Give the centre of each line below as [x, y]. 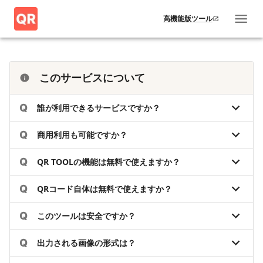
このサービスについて [92, 77]
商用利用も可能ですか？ [82, 135]
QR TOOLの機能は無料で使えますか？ [109, 162]
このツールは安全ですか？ [86, 216]
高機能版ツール [188, 18]
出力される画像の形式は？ [86, 243]
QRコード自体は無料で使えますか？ [104, 189]
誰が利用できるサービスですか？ [99, 108]
